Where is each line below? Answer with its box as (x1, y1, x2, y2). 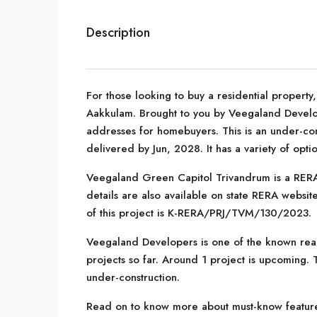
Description (86, 23, 150, 42)
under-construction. (86, 270, 180, 285)
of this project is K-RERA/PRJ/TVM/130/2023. (86, 205, 311, 221)
